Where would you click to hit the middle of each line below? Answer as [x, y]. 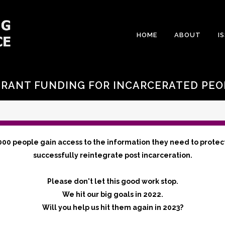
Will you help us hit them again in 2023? [113, 207]
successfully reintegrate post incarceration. [113, 155]
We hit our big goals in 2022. [113, 194]
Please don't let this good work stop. [113, 181]
